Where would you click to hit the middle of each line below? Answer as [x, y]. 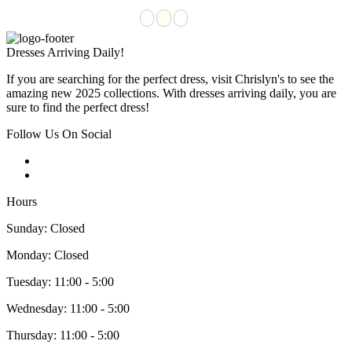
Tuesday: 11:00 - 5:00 [60, 281]
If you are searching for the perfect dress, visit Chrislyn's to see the [170, 79]
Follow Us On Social [59, 134]
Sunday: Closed [46, 228]
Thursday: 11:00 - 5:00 [63, 335]
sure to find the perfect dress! [78, 107]
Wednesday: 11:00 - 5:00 [68, 308]
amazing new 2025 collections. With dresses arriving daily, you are [171, 93]
